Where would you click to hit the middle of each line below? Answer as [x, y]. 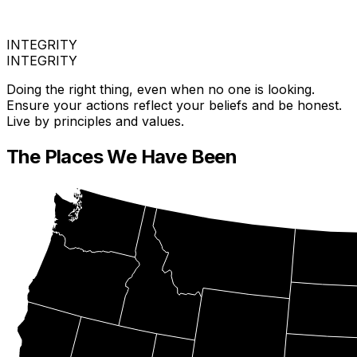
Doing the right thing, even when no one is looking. [161, 90]
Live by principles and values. [95, 122]
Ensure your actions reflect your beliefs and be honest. [174, 106]
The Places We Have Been [122, 157]
